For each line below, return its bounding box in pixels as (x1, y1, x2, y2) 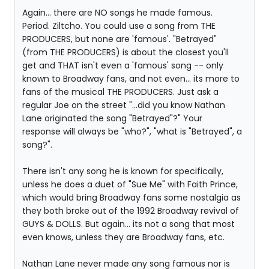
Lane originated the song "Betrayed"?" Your (22, 112, 202, 124)
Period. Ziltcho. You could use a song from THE (22, 20, 216, 32)
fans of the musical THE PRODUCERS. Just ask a (22, 86, 219, 98)
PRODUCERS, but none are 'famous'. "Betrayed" (22, 33, 217, 45)
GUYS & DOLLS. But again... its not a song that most (22, 218, 235, 230)
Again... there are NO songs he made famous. (22, 7, 213, 19)
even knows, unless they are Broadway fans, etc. (22, 231, 225, 243)
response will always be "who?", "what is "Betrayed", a (22, 125, 242, 138)
